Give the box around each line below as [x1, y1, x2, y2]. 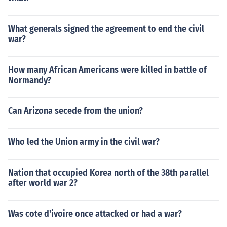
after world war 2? [8, 177, 78, 188]
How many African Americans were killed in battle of [8, 64, 207, 75]
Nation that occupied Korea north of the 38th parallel [8, 167, 209, 178]
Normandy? [8, 74, 51, 86]
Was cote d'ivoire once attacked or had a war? [8, 208, 182, 219]
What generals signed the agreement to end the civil [8, 23, 204, 34]
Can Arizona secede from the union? [8, 105, 143, 117]
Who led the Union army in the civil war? [8, 136, 160, 147]
